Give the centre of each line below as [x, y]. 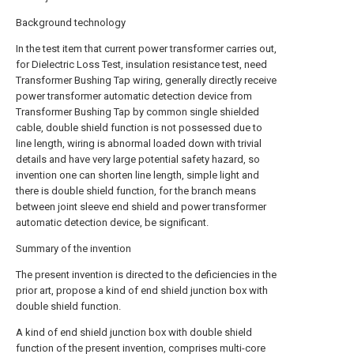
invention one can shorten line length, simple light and [137, 175]
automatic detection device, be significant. [112, 222]
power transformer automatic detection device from [134, 96]
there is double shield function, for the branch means [136, 191]
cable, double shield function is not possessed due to [139, 128]
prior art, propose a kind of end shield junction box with [142, 290]
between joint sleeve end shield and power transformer [141, 207]
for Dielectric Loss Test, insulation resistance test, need [141, 64]
